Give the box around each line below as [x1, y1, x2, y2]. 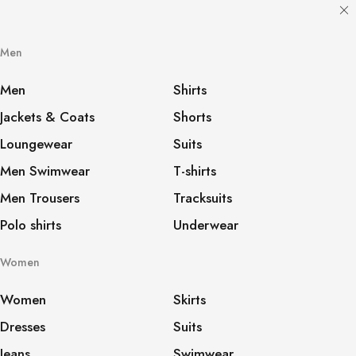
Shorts [172, 107, 211, 126]
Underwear [172, 215, 238, 234]
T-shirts [172, 161, 216, 180]
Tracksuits [172, 188, 232, 207]
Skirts [172, 290, 206, 309]
